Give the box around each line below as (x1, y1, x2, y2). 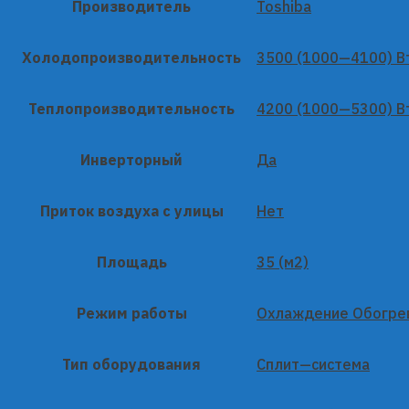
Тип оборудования (62, 354, 201, 373)
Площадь (96, 252, 167, 271)
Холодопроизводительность (22, 47, 241, 67)
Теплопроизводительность (28, 99, 235, 118)
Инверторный (80, 150, 183, 169)
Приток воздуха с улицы (39, 201, 224, 220)
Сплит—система (257, 354, 370, 373)
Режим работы (76, 303, 187, 322)
